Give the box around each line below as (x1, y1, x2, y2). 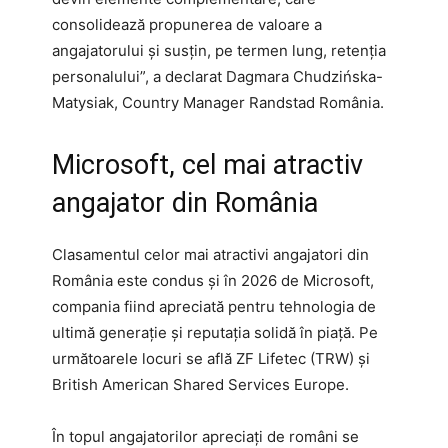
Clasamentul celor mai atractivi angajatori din (52, 244, 369, 264)
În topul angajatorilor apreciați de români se (52, 426, 359, 446)
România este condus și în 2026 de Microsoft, (52, 270, 374, 290)
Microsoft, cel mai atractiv (52, 148, 363, 181)
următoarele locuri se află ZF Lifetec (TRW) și (52, 348, 370, 368)
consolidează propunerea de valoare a (52, 14, 322, 34)
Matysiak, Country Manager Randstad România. (52, 92, 384, 112)
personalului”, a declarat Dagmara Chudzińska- (52, 66, 383, 86)
